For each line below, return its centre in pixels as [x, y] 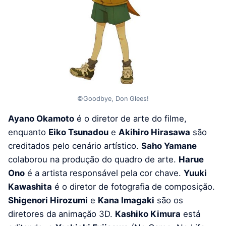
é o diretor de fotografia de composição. [133, 187]
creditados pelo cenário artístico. [75, 146]
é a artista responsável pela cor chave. [104, 173]
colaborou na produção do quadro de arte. [93, 160]
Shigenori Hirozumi [48, 201]
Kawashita [30, 187]
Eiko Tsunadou [78, 132]
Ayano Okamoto [41, 119]
